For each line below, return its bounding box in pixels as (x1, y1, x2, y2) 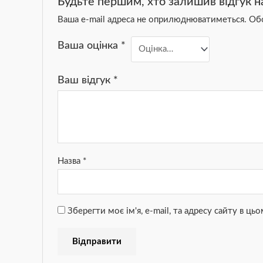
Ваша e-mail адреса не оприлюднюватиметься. (58, 15, 247, 25)
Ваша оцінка (58, 41, 122, 52)
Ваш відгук (58, 75, 114, 86)
